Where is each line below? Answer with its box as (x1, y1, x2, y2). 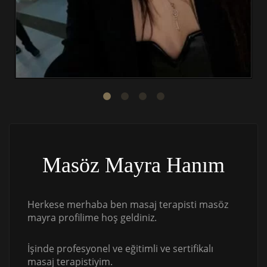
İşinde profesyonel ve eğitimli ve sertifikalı (27, 242, 213, 256)
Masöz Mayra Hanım (42, 153, 225, 178)
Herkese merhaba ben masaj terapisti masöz (27, 198, 228, 212)
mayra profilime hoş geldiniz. (27, 211, 157, 225)
